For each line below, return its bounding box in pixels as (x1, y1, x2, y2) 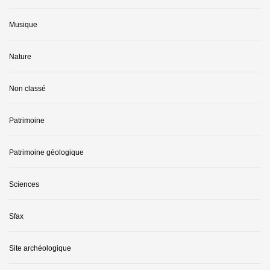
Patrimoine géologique (9, 148, 84, 157)
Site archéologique (9, 243, 71, 253)
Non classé (9, 84, 46, 93)
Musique (9, 20, 37, 29)
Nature (9, 52, 31, 61)
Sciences (9, 180, 39, 189)
